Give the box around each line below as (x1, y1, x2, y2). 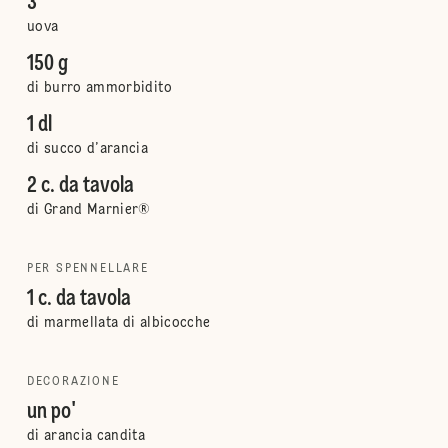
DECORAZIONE (26, 376, 120, 388)
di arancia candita (26, 429, 146, 443)
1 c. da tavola (26, 288, 131, 310)
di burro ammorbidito (26, 81, 172, 95)
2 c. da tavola (26, 175, 134, 197)
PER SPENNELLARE (26, 263, 149, 275)
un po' (26, 401, 76, 423)
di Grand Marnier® (26, 203, 151, 217)
